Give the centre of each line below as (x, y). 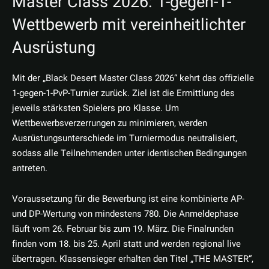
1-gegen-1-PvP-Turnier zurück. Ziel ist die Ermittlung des (123, 93)
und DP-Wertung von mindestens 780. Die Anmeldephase (125, 214)
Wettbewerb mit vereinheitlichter (129, 25)
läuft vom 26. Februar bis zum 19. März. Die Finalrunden (123, 229)
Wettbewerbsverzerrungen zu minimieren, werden (110, 123)
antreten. (30, 168)
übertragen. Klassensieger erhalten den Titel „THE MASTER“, (133, 259)
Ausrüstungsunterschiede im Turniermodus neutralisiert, (125, 138)
